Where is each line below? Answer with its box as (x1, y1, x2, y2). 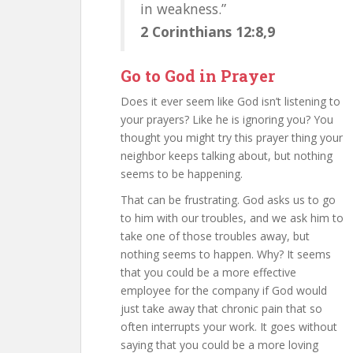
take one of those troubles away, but (121, 229, 310, 243)
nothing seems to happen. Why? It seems (121, 247, 331, 262)
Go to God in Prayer (121, 65, 275, 86)
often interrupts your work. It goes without (121, 319, 337, 334)
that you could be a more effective (121, 265, 296, 280)
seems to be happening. (121, 166, 243, 181)
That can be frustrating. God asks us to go (121, 192, 336, 207)
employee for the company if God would (121, 283, 327, 298)
